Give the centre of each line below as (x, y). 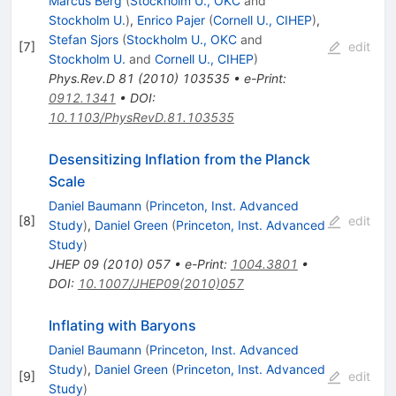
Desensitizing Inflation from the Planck (179, 160)
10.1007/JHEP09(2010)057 (160, 284)
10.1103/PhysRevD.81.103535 (141, 118)
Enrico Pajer (171, 20)
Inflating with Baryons (122, 326)
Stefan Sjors (83, 40)
